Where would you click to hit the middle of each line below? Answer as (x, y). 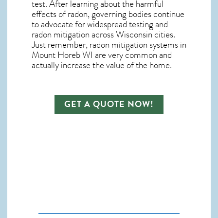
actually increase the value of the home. (102, 65)
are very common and (132, 55)
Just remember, (61, 45)
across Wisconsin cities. (132, 34)
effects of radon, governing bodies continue (108, 14)
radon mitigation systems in (138, 45)
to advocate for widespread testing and (100, 24)
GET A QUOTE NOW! (109, 104)
